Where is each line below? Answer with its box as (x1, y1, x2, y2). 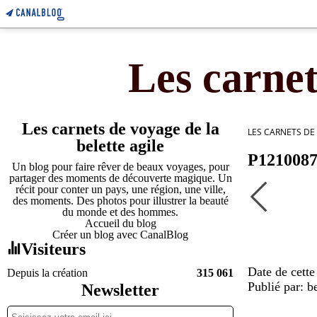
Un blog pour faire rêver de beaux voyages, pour (11, 161, 229, 173)
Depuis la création (7, 267, 88, 279)
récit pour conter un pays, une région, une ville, (15, 183, 226, 195)
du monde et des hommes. (62, 206, 178, 218)
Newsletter (81, 281, 159, 299)
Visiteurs (21, 240, 86, 258)
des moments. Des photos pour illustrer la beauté (12, 195, 229, 207)
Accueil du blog (84, 217, 156, 229)
